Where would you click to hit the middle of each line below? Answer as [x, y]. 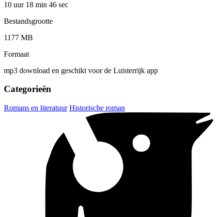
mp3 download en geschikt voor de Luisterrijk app [81, 70]
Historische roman [97, 108]
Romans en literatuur [36, 108]
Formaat [16, 54]
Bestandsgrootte [28, 21]
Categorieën [28, 89]
